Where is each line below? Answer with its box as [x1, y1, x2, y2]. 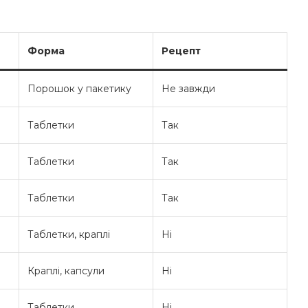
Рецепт [162, 45, 201, 58]
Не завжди [162, 82, 215, 96]
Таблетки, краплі [27, 228, 110, 241]
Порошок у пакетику [27, 82, 131, 96]
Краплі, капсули [27, 265, 104, 278]
